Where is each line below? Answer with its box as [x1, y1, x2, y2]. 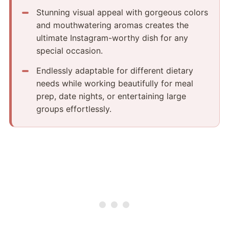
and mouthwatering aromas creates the [36, 19, 189, 30]
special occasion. [36, 45, 103, 56]
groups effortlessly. [36, 103, 111, 114]
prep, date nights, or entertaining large [36, 90, 186, 101]
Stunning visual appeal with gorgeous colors [36, 7, 208, 17]
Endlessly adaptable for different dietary [36, 65, 193, 76]
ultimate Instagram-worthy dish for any [36, 32, 188, 43]
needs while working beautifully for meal [36, 78, 193, 88]
